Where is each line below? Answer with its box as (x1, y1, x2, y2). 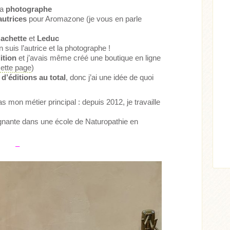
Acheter (95, 81, 127, 90)
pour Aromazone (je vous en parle (27, 14, 142, 23)
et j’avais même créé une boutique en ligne (16, 53, 161, 62)
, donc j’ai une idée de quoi (66, 72, 154, 82)
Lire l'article (133, 81, 179, 90)
